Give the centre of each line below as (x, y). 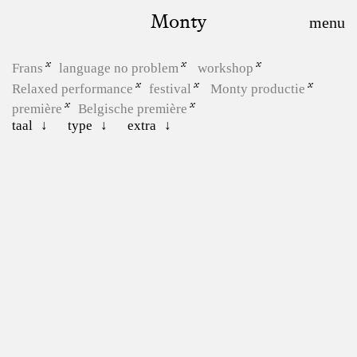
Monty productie (258, 88)
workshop (226, 68)
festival (170, 88)
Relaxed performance (73, 88)
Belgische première (133, 108)
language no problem (119, 68)
